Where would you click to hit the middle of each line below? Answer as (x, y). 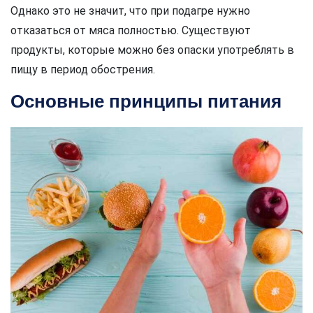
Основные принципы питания (146, 101)
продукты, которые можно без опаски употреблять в (152, 50)
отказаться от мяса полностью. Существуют (131, 30)
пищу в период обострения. (83, 70)
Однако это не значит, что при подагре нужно (130, 11)
